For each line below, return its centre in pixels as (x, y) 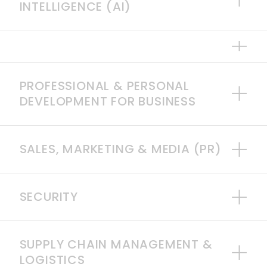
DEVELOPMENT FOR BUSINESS (108, 102)
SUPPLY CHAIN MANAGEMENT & (116, 244)
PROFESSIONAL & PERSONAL (104, 86)
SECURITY (49, 196)
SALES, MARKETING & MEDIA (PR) (120, 149)
